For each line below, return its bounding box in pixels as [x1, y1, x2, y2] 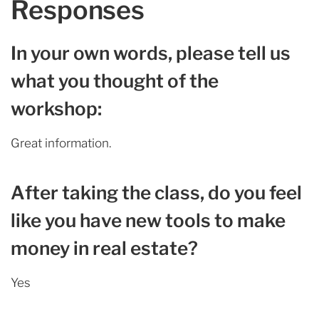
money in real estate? [11, 236, 198, 259]
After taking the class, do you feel [11, 181, 302, 204]
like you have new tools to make [11, 209, 286, 231]
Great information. [11, 135, 111, 150]
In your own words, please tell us [11, 41, 291, 64]
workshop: [11, 97, 102, 120]
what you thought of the [11, 69, 219, 92]
